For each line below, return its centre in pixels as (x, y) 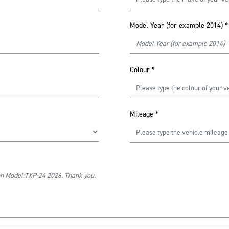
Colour (140, 70)
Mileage (142, 114)
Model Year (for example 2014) (176, 25)
